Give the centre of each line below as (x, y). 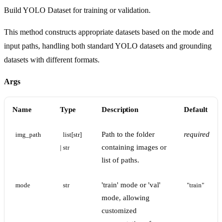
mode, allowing (126, 198)
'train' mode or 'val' (131, 185)
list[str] (73, 135)
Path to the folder (128, 135)
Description (120, 110)
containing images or (134, 147)
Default (196, 110)
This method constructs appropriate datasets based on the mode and (109, 32)
